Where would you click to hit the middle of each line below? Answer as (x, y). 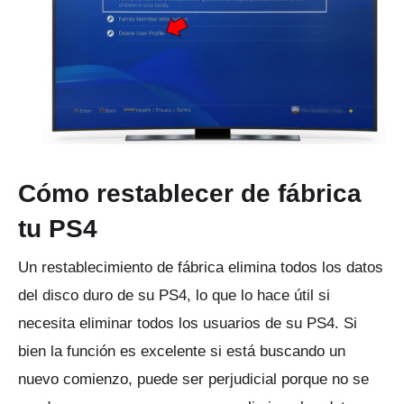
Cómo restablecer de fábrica (190, 194)
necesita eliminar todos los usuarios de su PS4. (181, 324)
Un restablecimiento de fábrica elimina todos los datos (201, 268)
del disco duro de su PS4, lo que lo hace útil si (174, 296)
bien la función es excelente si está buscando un (182, 352)
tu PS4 (61, 229)
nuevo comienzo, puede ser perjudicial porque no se (193, 380)
